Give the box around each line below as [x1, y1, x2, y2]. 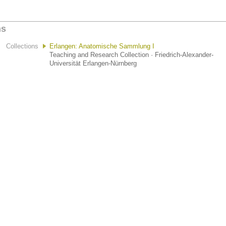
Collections [6, 42, 38, 50]
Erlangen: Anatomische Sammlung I [49, 42, 154, 50]
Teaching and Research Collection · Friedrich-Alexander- [49, 51, 213, 59]
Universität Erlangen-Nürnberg [49, 60, 137, 67]
